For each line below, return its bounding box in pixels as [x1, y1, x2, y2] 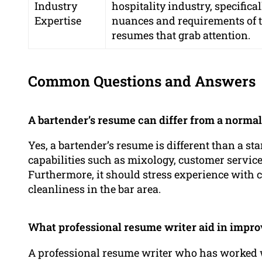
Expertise [35, 13, 81, 28]
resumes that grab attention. [112, 28, 250, 43]
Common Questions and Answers [28, 71, 256, 91]
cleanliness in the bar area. [28, 182, 161, 196]
